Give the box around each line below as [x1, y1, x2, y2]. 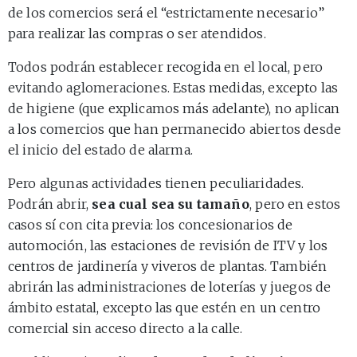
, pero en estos [249, 195, 341, 212]
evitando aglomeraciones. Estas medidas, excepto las [8, 79, 339, 96]
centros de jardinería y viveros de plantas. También [8, 257, 328, 274]
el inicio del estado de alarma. [8, 141, 193, 158]
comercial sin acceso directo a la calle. [8, 320, 243, 336]
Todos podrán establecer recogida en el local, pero [8, 58, 324, 75]
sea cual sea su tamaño [92, 195, 249, 212]
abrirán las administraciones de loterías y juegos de [8, 278, 331, 295]
